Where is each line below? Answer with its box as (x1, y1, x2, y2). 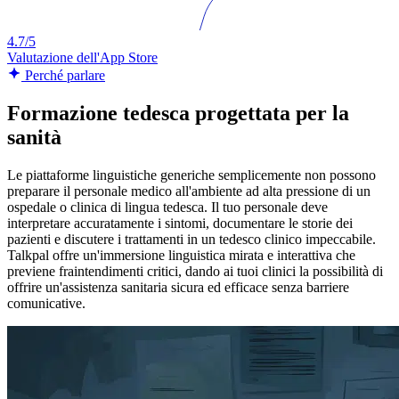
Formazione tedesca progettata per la (7, 102, 349, 126)
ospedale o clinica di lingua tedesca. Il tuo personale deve (7, 199, 328, 216)
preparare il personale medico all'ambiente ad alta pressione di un (7, 183, 370, 199)
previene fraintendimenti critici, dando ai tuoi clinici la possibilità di (7, 264, 383, 280)
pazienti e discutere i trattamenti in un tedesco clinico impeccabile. (7, 232, 376, 248)
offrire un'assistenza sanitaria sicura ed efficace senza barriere (7, 280, 349, 296)
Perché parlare (21, 68, 105, 84)
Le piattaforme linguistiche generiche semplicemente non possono (7, 167, 376, 183)
